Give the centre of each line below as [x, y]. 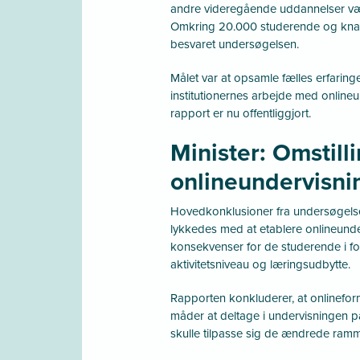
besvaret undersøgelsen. [235, 44]
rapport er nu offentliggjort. [241, 113]
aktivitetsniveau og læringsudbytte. [260, 264]
